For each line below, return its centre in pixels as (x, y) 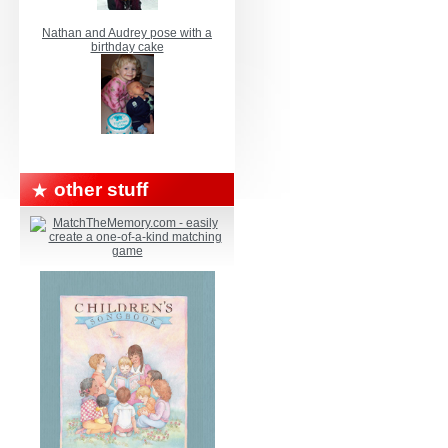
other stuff (101, 189)
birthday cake (127, 47)
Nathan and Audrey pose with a (127, 33)
